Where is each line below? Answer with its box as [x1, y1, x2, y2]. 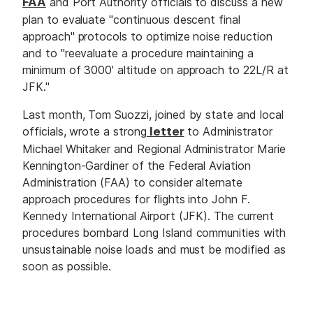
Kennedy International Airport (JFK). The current [22, 209, 274, 224]
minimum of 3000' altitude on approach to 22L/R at [22, 62, 289, 77]
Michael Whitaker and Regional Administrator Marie [22, 142, 286, 156]
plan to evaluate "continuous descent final [22, 12, 240, 27]
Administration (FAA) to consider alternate [22, 175, 242, 190]
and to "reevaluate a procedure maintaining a [22, 45, 254, 60]
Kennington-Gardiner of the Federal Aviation [22, 159, 251, 173]
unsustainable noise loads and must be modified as [22, 242, 286, 257]
